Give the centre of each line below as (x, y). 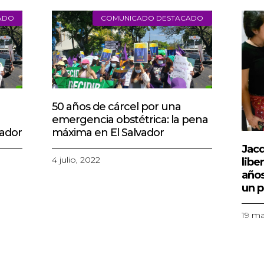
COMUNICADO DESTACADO (152, 96)
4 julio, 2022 (76, 238)
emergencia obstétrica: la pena (130, 198)
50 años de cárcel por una (117, 185)
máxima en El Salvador (108, 211)
